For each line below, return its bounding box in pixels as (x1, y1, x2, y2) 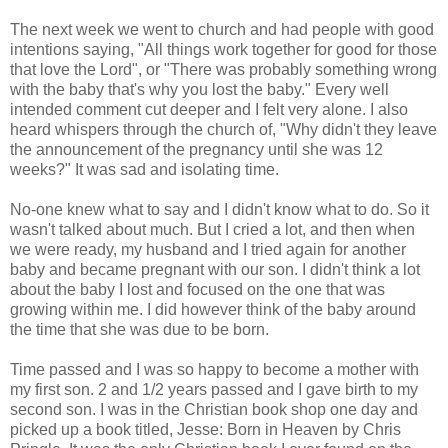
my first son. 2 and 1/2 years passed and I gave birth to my (10, 381, 418, 399)
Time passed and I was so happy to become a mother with (10, 361, 419, 379)
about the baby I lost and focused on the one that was (10, 281, 385, 299)
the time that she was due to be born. (10, 321, 269, 339)
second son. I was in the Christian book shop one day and (10, 401, 418, 419)
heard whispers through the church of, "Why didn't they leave (10, 121, 437, 139)
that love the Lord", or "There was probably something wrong (10, 61, 437, 79)
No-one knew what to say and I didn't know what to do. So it (10, 201, 429, 219)
